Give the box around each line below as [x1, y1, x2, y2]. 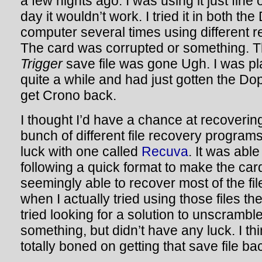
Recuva [142, 144, 188, 159]
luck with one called [20, 144, 142, 159]
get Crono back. [20, 88, 116, 103]
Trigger [20, 56, 63, 71]
